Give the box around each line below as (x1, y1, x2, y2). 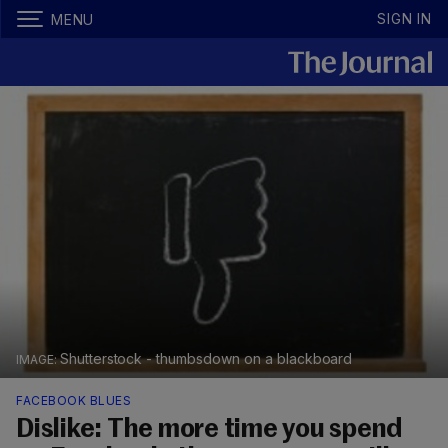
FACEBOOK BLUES (16, 393, 131, 409)
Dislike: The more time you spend (16, 417, 402, 444)
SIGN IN (377, 10, 432, 27)
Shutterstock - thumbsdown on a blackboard (59, 350, 353, 368)
